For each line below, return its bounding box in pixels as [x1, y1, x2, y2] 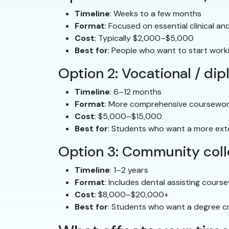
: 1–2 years [110, 164, 148, 175]
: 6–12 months [110, 86, 162, 97]
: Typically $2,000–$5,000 [95, 32, 194, 43]
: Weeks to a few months [110, 8, 201, 19]
